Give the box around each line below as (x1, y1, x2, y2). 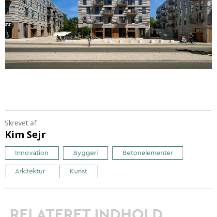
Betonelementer (123, 150, 173, 157)
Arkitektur (15, 168, 45, 175)
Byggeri (73, 150, 98, 157)
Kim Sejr (5, 128, 46, 141)
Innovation (15, 150, 48, 157)
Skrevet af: (5, 118, 38, 128)
